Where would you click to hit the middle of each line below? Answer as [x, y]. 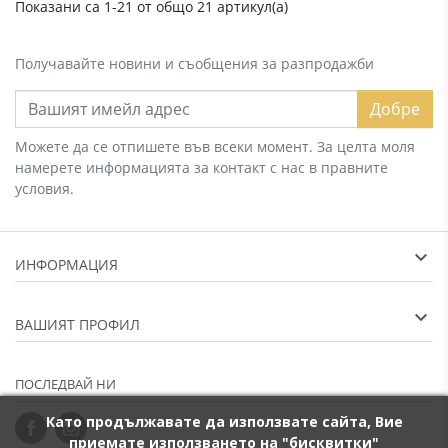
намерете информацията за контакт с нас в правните [201, 167]
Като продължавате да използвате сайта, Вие [224, 421]
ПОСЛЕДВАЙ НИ [65, 384]
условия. [44, 188]
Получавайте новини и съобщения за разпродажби [194, 63]
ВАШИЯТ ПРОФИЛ [77, 324]
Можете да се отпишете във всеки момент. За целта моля [215, 146]
